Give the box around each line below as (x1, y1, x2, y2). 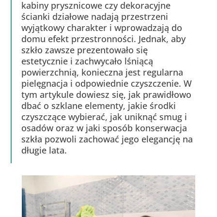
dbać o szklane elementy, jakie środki (21, 100, 176, 111)
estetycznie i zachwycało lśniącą (21, 55, 154, 67)
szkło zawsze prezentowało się (21, 44, 148, 56)
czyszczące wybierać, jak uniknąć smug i (21, 111, 187, 123)
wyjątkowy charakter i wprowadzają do (21, 22, 183, 33)
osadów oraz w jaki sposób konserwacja (21, 122, 187, 134)
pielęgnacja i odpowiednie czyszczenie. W (21, 77, 192, 89)
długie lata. (21, 144, 67, 156)
